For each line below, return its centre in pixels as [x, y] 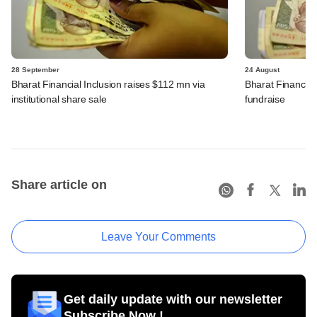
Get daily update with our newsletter [173, 300]
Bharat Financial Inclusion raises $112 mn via [108, 85]
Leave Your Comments [158, 237]
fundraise [265, 99]
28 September [35, 70]
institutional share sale [59, 99]
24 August [262, 70]
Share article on [59, 185]
